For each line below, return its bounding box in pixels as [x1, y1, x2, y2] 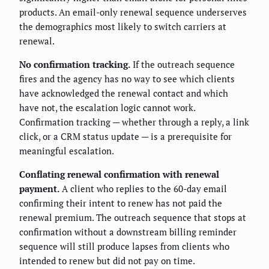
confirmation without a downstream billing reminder [19, 226, 237, 238]
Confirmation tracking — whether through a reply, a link [19, 116, 249, 128]
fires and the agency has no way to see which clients [19, 73, 235, 85]
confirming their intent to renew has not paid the [19, 197, 222, 210]
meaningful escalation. [19, 145, 114, 157]
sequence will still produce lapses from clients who [19, 240, 229, 253]
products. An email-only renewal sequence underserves [19, 6, 247, 19]
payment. [19, 183, 59, 195]
